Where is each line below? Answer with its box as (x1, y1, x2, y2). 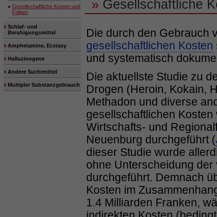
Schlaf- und (8, 24, 37, 30)
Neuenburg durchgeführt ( (86, 133, 216, 146)
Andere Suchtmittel (8, 69, 57, 75)
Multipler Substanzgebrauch (8, 82, 80, 88)
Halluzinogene (8, 56, 45, 62)
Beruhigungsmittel (8, 30, 56, 35)
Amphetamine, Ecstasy (8, 43, 66, 48)
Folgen (12, 9, 28, 15)
